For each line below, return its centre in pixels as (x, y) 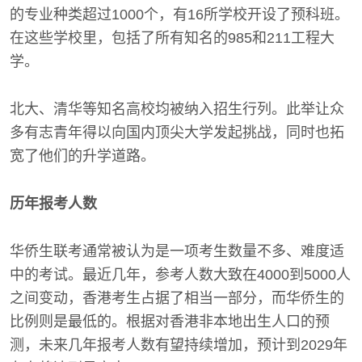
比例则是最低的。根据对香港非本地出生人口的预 (170, 322)
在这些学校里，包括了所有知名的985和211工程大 (172, 38)
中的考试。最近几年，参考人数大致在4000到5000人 (180, 275)
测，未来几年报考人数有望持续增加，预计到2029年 (179, 345)
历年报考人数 (53, 204)
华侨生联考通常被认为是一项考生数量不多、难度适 (177, 251)
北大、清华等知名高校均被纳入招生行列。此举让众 (177, 109)
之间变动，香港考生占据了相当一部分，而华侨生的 (177, 298)
